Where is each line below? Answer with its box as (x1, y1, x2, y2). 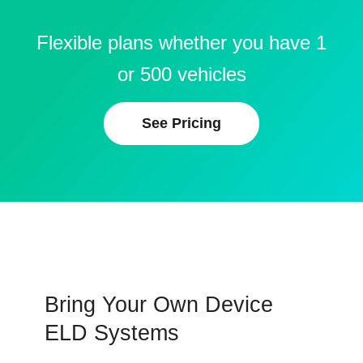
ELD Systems (45, 321, 179, 346)
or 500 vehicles (117, 63, 246, 86)
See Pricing (142, 115, 221, 132)
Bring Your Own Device (45, 293, 273, 318)
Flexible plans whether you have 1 (36, 32, 327, 54)
